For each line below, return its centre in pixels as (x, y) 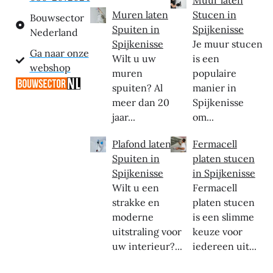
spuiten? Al (137, 88)
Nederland (54, 33)
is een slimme (223, 217)
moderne (133, 217)
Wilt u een (135, 188)
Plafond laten (141, 144)
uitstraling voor (147, 232)
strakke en (136, 203)
